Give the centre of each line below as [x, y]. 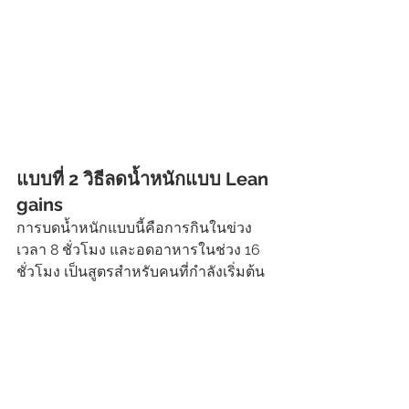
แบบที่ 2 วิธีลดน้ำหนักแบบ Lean [145, 179]
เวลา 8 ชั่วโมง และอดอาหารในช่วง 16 [140, 250]
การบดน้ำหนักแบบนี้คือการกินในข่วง [134, 228]
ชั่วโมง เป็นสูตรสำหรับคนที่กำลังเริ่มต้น [142, 272]
